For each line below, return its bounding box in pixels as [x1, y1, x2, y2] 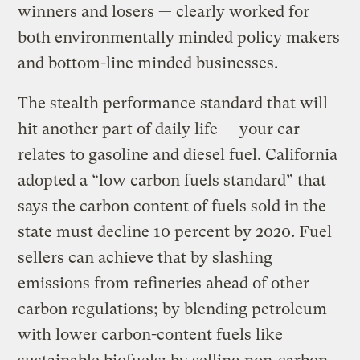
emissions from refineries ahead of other [18, 273, 310, 292]
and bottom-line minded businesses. [18, 53, 279, 72]
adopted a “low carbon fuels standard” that [18, 170, 327, 190]
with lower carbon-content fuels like [18, 325, 284, 344]
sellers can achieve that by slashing [18, 247, 273, 267]
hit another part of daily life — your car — [18, 119, 318, 138]
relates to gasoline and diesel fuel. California [18, 145, 338, 164]
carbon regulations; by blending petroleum [18, 299, 328, 318]
